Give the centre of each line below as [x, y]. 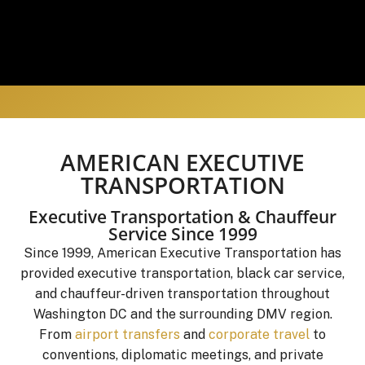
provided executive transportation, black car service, [182, 273]
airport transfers [128, 334]
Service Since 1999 [182, 233]
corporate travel [259, 334]
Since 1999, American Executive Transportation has [182, 253]
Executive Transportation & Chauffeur [182, 216]
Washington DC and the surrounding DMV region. [182, 314]
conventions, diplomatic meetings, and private [182, 354]
